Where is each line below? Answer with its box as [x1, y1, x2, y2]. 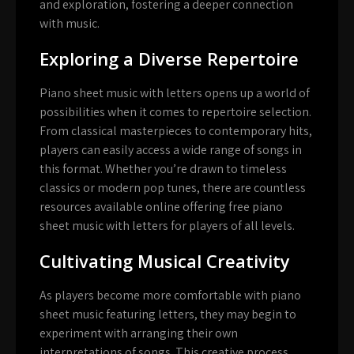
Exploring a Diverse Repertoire [40, 47, 299, 71]
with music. [40, 15, 100, 32]
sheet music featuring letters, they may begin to [40, 306, 296, 323]
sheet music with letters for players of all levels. [40, 217, 295, 235]
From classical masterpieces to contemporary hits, [40, 122, 312, 140]
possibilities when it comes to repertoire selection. [40, 104, 311, 121]
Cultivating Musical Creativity [40, 249, 290, 273]
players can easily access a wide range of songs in [40, 141, 302, 159]
